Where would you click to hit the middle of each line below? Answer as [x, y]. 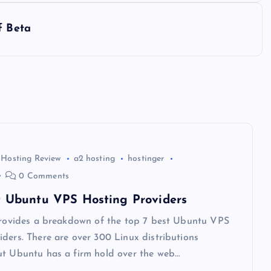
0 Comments [43, 176]
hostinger [146, 159]
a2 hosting [94, 159]
